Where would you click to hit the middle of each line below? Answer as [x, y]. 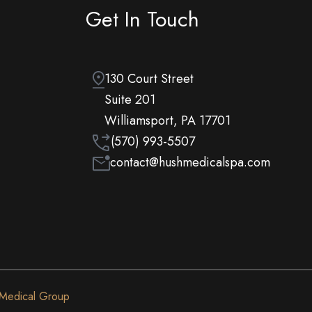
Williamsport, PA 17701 [167, 120]
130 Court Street [149, 79]
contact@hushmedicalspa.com [190, 162]
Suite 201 [130, 100]
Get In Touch [142, 19]
